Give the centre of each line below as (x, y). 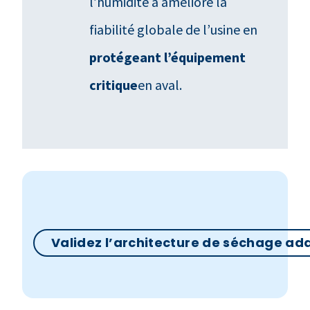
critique (114, 84)
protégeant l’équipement (168, 57)
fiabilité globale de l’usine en (174, 29)
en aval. (162, 84)
